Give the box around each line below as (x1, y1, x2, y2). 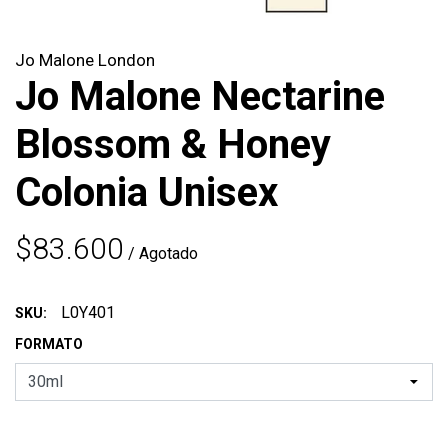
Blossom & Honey (15, 121, 331, 169)
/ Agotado (128, 244, 198, 264)
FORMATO (15, 336, 83, 353)
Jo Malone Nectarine (15, 73, 385, 121)
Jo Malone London (15, 50, 155, 71)
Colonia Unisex (15, 169, 278, 217)
